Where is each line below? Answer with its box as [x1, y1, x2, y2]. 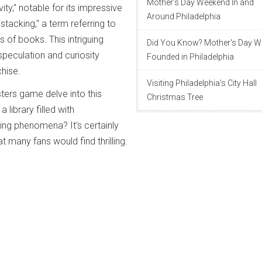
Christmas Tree [147, 92, 203, 102]
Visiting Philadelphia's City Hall [147, 78, 257, 88]
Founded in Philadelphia [147, 52, 234, 61]
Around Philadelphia [147, 12, 220, 21]
